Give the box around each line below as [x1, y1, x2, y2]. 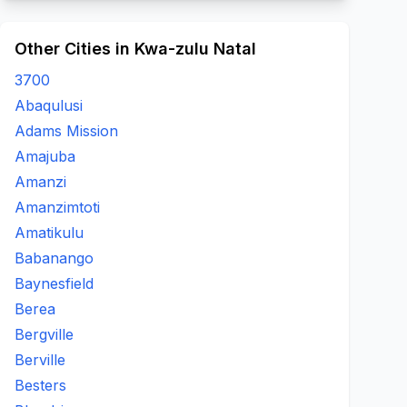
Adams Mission [15, 122, 118, 140]
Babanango [15, 249, 94, 267]
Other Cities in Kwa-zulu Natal [15, 39, 256, 58]
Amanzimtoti [15, 198, 100, 216]
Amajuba [15, 147, 75, 165]
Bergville [15, 325, 74, 343]
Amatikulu [15, 223, 84, 242]
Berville [15, 351, 65, 369]
